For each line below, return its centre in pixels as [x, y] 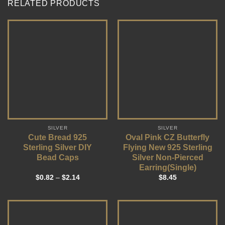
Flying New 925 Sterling [167, 147]
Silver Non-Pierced [167, 157]
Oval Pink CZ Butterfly [167, 137]
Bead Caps [58, 157]
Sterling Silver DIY [58, 147]
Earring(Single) [167, 167]
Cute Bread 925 [58, 137]
